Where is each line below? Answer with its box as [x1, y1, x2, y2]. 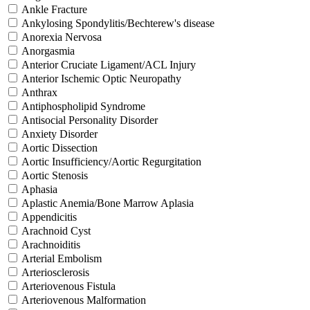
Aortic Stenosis [21, 169, 88, 181]
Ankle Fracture [21, 3, 87, 15]
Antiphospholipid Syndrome [21, 100, 145, 112]
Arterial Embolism [21, 252, 102, 264]
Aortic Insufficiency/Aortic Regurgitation [21, 155, 201, 167]
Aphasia [21, 183, 57, 195]
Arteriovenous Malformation [21, 293, 146, 306]
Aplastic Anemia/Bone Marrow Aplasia [21, 197, 194, 209]
